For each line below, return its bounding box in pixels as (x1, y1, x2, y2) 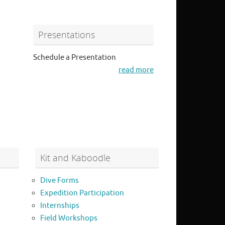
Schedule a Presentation (33, 53, 116, 63)
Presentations (38, 29, 95, 41)
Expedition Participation (40, 188, 124, 198)
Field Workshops (40, 213, 97, 223)
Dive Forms (40, 176, 79, 186)
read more (119, 65, 154, 75)
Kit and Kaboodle (40, 152, 110, 164)
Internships (40, 201, 79, 211)
